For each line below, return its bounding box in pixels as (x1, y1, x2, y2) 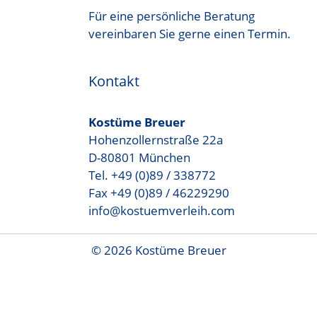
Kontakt (88, 71, 139, 91)
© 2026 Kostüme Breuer (91, 242, 226, 259)
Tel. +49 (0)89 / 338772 (88, 167, 216, 184)
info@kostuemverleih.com (88, 202, 235, 219)
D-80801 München (88, 149, 190, 166)
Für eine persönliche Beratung (88, 8, 255, 25)
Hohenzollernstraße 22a (88, 132, 223, 149)
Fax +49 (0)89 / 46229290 (88, 185, 229, 202)
